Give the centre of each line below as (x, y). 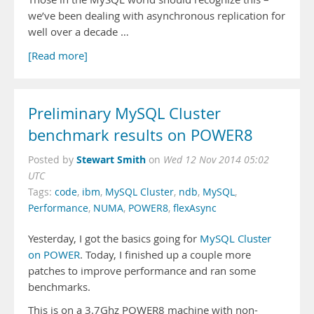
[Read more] (58, 56)
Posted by (52, 160)
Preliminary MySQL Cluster (124, 114)
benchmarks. (59, 287)
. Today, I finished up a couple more (165, 255)
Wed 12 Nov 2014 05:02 (216, 160)
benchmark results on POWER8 (141, 135)
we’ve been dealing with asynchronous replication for (157, 16)
